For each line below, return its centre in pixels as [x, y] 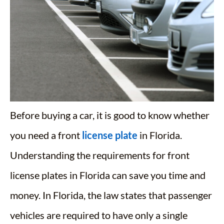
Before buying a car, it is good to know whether [110, 115]
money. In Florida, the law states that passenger [111, 195]
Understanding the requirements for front [100, 155]
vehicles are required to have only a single [99, 215]
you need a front [46, 135]
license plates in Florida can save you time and [108, 175]
